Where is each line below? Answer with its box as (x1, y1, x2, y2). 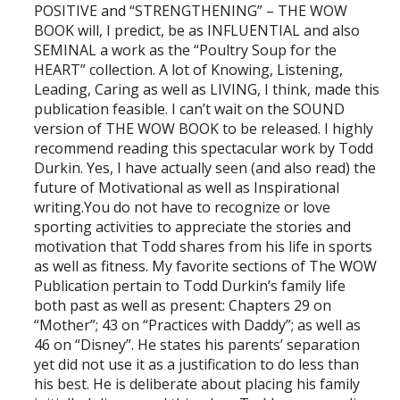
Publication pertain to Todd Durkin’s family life (34, 275, 346, 296)
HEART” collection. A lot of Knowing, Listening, (34, 59, 344, 79)
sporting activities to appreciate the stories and (34, 216, 352, 237)
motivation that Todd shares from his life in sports (34, 236, 373, 256)
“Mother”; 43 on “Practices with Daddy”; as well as (34, 314, 362, 335)
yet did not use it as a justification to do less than (34, 354, 360, 374)
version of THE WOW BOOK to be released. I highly (34, 118, 374, 138)
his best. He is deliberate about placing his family (34, 373, 361, 394)
